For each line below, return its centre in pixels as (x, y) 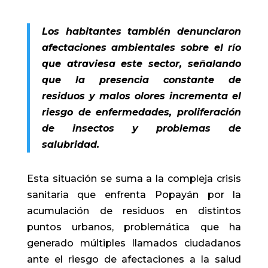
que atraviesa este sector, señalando (141, 63)
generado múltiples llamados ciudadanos (134, 243)
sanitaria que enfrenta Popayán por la (134, 194)
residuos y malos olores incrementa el (141, 96)
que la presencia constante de (141, 80)
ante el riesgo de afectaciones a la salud (134, 259)
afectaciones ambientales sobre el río (141, 47)
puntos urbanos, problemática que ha (134, 227)
